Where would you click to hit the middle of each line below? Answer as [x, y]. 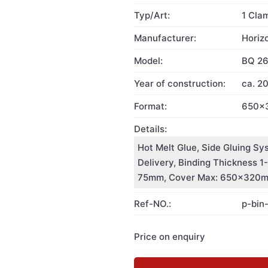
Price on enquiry [170, 236]
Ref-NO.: [153, 204]
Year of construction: [180, 83]
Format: [150, 106]
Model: [148, 61]
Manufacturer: [165, 38]
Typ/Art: [152, 15]
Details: [150, 129]
